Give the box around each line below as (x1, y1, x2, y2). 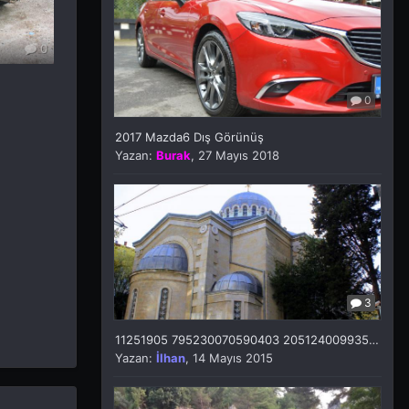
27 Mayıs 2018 (198, 147, 279, 163)
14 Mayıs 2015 (193, 350, 273, 365)
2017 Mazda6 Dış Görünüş (115, 129, 264, 144)
